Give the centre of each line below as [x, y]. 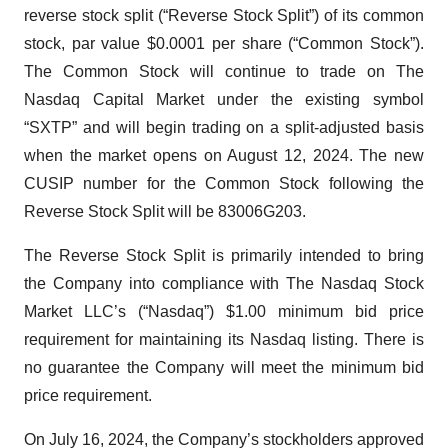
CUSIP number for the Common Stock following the [224, 183]
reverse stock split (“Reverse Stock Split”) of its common [224, 15]
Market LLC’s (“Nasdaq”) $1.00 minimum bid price [224, 311]
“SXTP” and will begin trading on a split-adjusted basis [224, 127]
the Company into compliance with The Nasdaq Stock [224, 283]
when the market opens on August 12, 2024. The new [224, 155]
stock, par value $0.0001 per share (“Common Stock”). [224, 43]
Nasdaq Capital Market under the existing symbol [224, 99]
